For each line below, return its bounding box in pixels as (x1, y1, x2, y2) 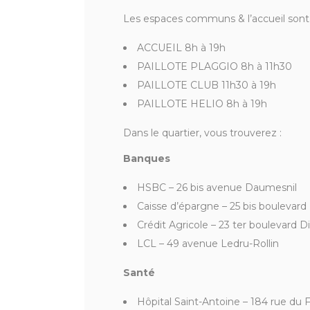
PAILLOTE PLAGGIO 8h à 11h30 (137, 60, 292, 73)
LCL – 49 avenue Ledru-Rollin (137, 237, 279, 250)
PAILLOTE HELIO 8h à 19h (137, 98, 267, 111)
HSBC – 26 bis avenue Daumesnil (137, 181, 297, 194)
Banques (123, 152, 170, 165)
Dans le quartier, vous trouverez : (123, 127, 282, 140)
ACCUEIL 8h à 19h (137, 42, 226, 55)
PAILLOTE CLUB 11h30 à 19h (137, 79, 276, 92)
